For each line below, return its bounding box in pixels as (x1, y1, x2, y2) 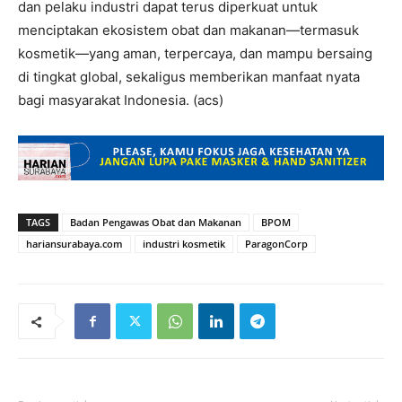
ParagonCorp (245, 237, 308, 250)
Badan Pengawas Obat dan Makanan (70, 215, 241, 229)
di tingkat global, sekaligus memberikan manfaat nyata (18, 68, 360, 85)
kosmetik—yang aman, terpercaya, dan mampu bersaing (18, 45, 372, 62)
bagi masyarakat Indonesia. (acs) (18, 92, 223, 109)
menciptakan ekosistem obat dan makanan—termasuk (18, 22, 359, 39)
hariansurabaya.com (26, 237, 123, 250)
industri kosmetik (143, 237, 225, 250)
